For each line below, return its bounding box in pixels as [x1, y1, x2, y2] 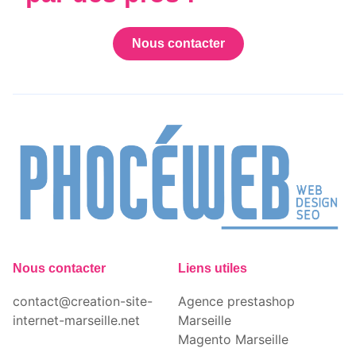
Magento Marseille [178, 331, 288, 348]
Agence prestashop [178, 293, 295, 310]
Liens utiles [178, 261, 247, 276]
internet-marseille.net [13, 312, 140, 329]
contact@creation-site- [13, 293, 153, 310]
